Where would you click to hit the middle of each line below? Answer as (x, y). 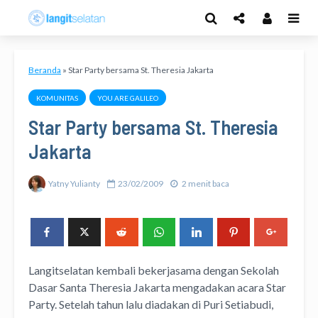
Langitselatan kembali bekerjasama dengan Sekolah (154, 270)
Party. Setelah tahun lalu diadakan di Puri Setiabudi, (151, 304)
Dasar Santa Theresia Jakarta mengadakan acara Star (157, 287)
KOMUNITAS (57, 98)
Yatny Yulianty (74, 183)
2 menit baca (205, 183)
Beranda (45, 70)
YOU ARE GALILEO (128, 98)
